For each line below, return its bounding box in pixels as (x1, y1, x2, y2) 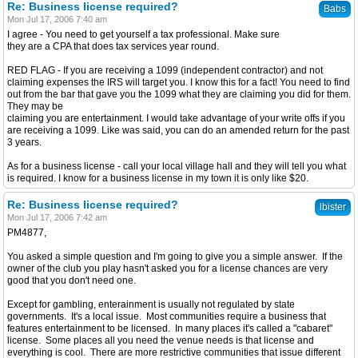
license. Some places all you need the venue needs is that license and (7, 335, 314, 346)
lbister (320, 201, 346, 213)
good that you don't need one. (7, 275, 136, 286)
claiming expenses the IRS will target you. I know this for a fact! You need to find (7, 77, 350, 88)
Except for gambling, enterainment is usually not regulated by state (7, 299, 295, 310)
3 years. (7, 137, 42, 148)
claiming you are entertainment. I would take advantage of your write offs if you (7, 113, 345, 124)
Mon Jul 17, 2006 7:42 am (7, 213, 107, 222)
